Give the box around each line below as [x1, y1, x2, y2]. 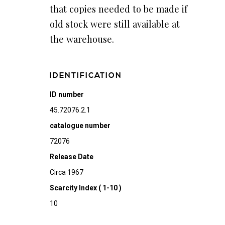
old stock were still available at [49, 18, 180, 30]
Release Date [49, 153, 93, 161]
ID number [49, 90, 84, 98]
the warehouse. [49, 33, 114, 45]
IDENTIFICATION [49, 71, 122, 80]
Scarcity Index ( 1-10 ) [49, 184, 122, 192]
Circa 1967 [49, 168, 83, 176]
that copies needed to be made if [49, 3, 187, 15]
